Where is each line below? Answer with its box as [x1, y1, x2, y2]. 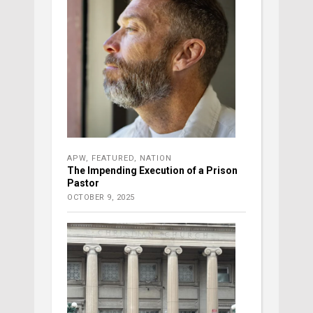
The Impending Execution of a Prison [67, 164, 238, 176]
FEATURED [92, 153, 134, 163]
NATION [140, 153, 172, 163]
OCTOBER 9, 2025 [67, 192, 135, 202]
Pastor [67, 177, 99, 189]
